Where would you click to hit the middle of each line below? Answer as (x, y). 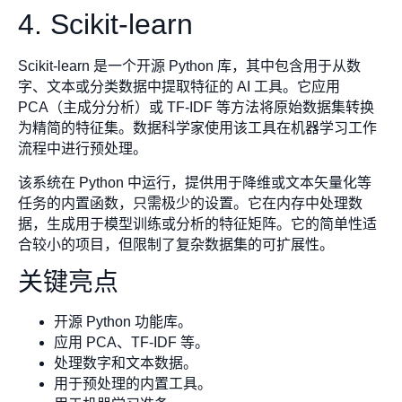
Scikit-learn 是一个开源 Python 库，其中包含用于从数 (189, 66)
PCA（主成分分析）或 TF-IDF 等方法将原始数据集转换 (196, 108)
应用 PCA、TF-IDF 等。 (131, 343)
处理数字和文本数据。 (126, 363)
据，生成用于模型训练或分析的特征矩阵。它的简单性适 (197, 223)
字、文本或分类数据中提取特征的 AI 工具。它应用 (179, 87)
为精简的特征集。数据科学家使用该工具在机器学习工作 (197, 128)
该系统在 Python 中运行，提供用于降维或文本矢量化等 (195, 182)
